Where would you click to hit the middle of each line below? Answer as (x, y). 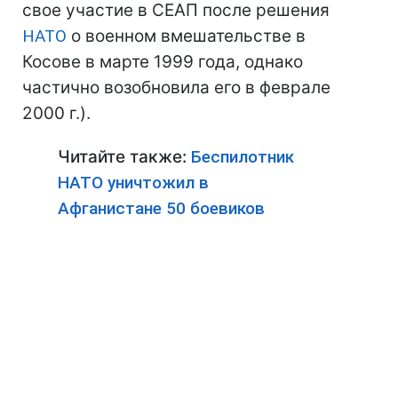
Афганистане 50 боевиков (161, 208)
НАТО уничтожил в (133, 183)
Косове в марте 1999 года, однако (163, 62)
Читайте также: (124, 157)
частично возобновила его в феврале (176, 88)
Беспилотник (243, 157)
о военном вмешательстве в (186, 36)
